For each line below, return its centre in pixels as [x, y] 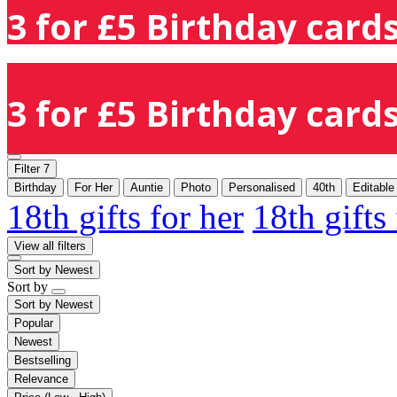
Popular [34, 323]
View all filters [50, 245]
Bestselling [43, 360]
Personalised [262, 187]
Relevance [41, 378]
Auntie [147, 187]
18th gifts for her [125, 216]
